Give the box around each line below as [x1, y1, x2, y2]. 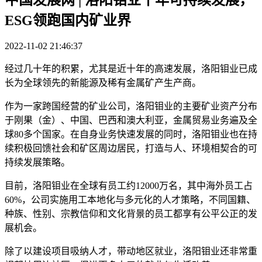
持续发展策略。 [5, 157, 70, 167]
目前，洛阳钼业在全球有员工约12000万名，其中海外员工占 [5, 180, 253, 191]
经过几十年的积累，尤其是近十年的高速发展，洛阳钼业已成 [5, 63, 257, 74]
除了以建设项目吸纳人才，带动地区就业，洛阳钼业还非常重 [5, 246, 257, 256]
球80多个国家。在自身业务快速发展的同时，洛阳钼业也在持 [5, 129, 257, 139]
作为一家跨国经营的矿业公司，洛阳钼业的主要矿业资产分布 [5, 101, 257, 111]
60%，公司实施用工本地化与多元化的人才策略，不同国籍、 [5, 194, 256, 205]
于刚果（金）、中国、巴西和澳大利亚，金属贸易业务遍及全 [5, 115, 257, 125]
